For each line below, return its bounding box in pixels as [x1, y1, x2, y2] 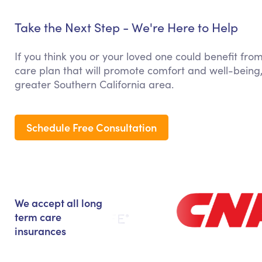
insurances [15, 223, 66, 239]
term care [15, 209, 61, 225]
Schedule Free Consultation [26, 120, 157, 135]
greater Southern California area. [15, 77, 174, 92]
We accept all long [15, 195, 102, 211]
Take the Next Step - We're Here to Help [15, 19, 238, 36]
